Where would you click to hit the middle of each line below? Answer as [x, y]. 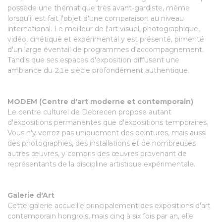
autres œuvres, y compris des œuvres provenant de [97, 154]
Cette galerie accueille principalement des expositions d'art [109, 206]
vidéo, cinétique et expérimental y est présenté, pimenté [106, 39]
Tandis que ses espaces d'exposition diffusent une [93, 60]
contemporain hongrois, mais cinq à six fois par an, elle [100, 216]
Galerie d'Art [31, 195]
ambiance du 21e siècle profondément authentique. [98, 70]
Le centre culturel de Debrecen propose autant [89, 112]
